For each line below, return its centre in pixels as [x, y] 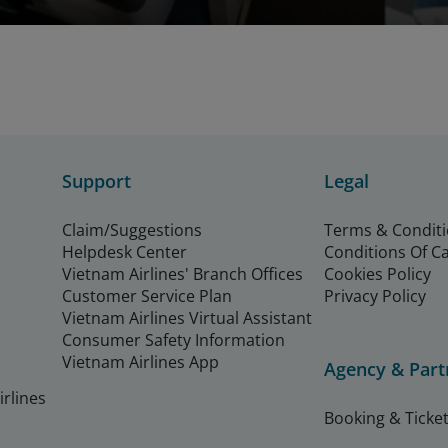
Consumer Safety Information [173, 340]
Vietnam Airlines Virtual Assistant [187, 318]
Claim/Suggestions [132, 230]
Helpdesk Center [124, 252]
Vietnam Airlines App [140, 362]
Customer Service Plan [147, 296]
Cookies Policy [377, 274]
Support [96, 181]
